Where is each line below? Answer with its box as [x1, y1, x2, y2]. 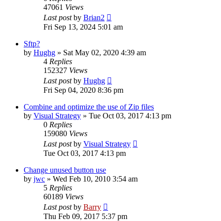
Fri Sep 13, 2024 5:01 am [43, 22, 123, 31]
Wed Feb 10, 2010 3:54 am [53, 174, 138, 183]
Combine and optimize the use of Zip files [24, 102, 154, 111]
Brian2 [83, 13, 105, 22]
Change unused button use [24, 165, 106, 174]
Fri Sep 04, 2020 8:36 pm [43, 85, 123, 94]
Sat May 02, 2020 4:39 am [63, 48, 146, 57]
